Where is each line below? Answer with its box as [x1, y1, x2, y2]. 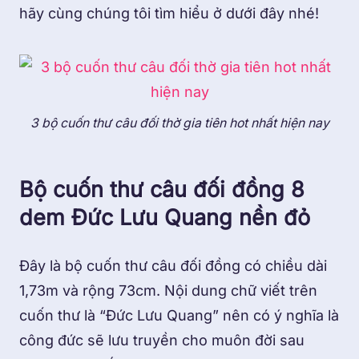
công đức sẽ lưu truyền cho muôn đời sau [19, 332, 305, 349]
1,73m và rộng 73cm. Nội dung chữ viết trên [19, 282, 317, 300]
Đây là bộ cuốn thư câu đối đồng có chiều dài [19, 257, 327, 275]
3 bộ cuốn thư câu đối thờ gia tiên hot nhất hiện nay [30, 115, 329, 131]
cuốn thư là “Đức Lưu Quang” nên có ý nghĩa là [19, 307, 339, 325]
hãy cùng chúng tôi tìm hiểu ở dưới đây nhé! [19, 4, 319, 22]
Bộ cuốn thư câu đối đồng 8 [19, 176, 305, 204]
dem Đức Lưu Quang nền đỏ [19, 204, 310, 232]
